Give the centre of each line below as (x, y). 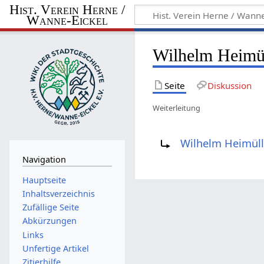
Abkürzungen (49, 221)
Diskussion (229, 85)
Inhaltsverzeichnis (58, 193)
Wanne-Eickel (67, 20)
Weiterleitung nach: (202, 133)
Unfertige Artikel (55, 248)
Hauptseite (44, 180)
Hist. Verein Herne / (67, 9)
